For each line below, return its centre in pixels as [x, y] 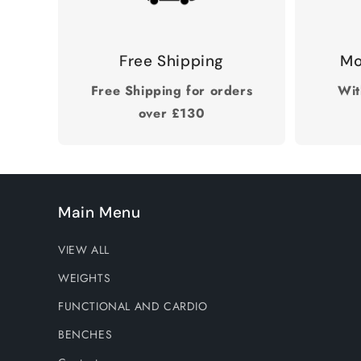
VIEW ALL [84, 250]
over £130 [172, 114]
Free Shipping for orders [172, 91]
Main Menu [100, 213]
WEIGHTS [85, 278]
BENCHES [85, 335]
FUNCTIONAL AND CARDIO [133, 307]
